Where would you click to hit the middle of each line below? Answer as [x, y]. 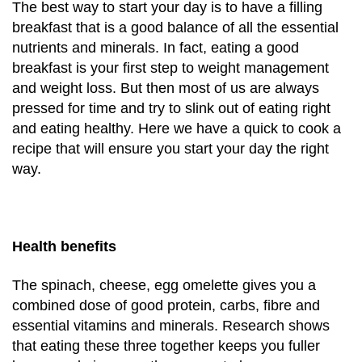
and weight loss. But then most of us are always [166, 88]
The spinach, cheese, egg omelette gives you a [164, 285]
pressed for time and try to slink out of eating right [171, 109]
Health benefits [64, 246]
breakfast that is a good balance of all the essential [175, 28]
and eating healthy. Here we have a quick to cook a [177, 129]
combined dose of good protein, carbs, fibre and [166, 305]
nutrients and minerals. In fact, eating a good [156, 48]
